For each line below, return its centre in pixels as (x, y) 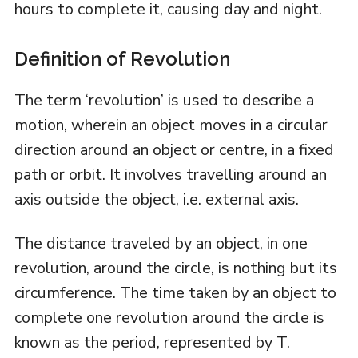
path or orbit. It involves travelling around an (170, 174)
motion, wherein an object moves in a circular (171, 125)
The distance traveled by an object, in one (161, 243)
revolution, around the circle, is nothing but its (175, 268)
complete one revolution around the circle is (169, 317)
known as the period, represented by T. (152, 342)
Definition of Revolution (122, 58)
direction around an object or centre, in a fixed (174, 149)
